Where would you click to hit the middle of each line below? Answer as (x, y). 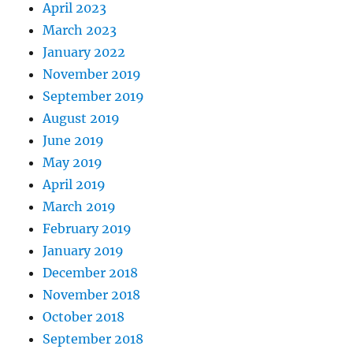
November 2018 (92, 295)
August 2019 (82, 118)
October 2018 (84, 317)
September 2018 (93, 339)
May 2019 (73, 162)
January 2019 (84, 251)
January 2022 (84, 52)
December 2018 (91, 273)
